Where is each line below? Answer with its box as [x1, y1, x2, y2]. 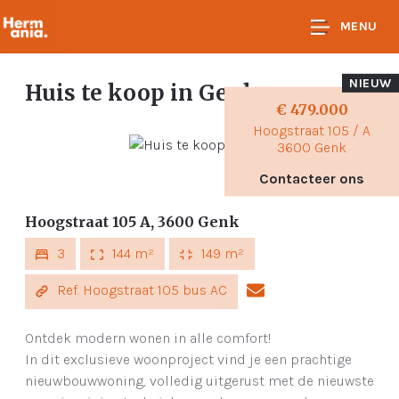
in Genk [170, 79, 258, 107]
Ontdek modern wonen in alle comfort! [25, 330, 271, 347]
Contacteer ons [259, 169, 364, 187]
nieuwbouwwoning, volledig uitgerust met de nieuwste [25, 372, 374, 390]
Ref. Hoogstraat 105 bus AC [53, 281, 227, 299]
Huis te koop [25, 79, 165, 107]
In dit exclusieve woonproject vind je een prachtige [25, 351, 352, 369]
